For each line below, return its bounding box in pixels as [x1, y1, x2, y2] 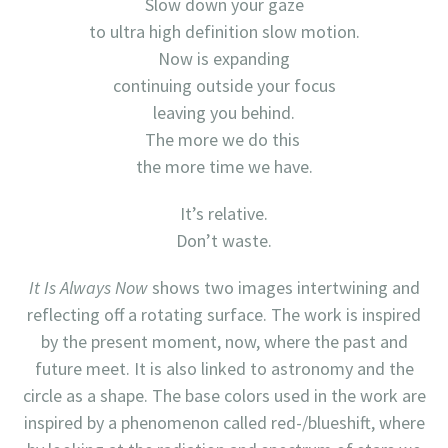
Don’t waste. [176, 228, 272, 252]
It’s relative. [180, 201, 268, 225]
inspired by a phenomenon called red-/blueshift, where [23, 410, 425, 434]
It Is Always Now [28, 275, 148, 299]
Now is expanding [158, 46, 290, 70]
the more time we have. [135, 154, 313, 178]
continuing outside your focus [112, 73, 336, 97]
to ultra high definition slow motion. [88, 19, 360, 43]
